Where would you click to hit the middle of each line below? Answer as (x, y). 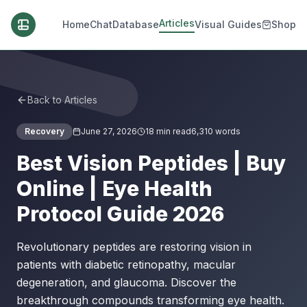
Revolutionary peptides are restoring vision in (134, 247)
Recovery (45, 131)
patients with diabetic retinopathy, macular (126, 265)
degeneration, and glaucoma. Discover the (126, 282)
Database (136, 24)
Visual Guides (228, 24)
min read (173, 131)
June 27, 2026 (109, 131)
